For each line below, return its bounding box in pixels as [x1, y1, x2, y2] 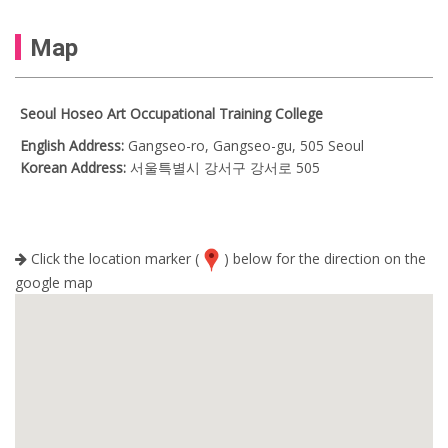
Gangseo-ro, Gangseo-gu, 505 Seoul [124, 135, 364, 155]
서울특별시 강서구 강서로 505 [130, 157, 320, 177]
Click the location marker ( [27, 248, 199, 268]
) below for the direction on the [224, 248, 426, 268]
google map [15, 272, 93, 292]
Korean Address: [20, 157, 130, 177]
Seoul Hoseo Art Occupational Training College [20, 103, 323, 123]
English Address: [20, 135, 124, 155]
